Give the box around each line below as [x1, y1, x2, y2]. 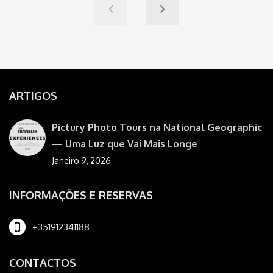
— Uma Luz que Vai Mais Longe [52, 138, 197, 151]
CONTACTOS [9, 256, 76, 270]
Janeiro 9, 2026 [52, 155, 111, 166]
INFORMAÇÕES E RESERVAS [9, 188, 153, 202]
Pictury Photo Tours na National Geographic [52, 121, 262, 134]
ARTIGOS [9, 89, 57, 103]
